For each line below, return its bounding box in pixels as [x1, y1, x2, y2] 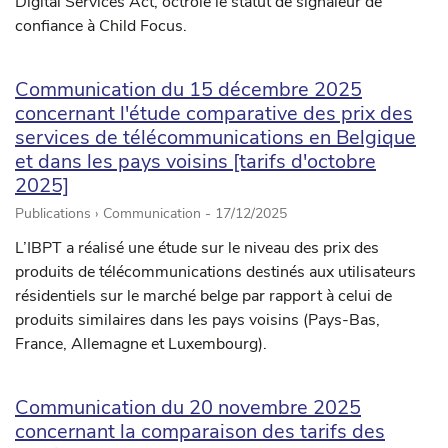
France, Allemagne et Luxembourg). [15, 333, 267, 356]
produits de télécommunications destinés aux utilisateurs [15, 261, 416, 284]
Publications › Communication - [15, 204, 215, 224]
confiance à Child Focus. [15, 15, 187, 38]
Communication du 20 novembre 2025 [15, 394, 361, 422]
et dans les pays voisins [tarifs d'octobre [15, 148, 376, 176]
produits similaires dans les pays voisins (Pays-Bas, [15, 309, 380, 332]
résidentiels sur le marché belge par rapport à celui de [15, 285, 392, 308]
